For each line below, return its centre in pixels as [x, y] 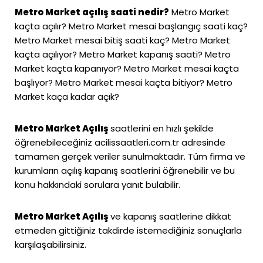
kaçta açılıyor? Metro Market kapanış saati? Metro [123, 54]
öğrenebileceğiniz [55, 142]
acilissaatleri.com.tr [137, 142]
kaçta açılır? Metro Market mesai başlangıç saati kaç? [131, 26]
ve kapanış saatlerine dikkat [171, 216]
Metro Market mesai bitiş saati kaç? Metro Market [122, 40]
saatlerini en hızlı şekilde [162, 128]
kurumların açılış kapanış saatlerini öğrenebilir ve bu [125, 170]
